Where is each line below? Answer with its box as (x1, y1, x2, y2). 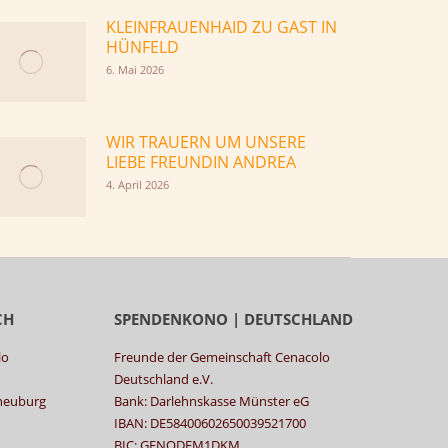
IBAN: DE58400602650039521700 (114, 413, 306, 432)
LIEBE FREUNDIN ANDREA (106, 150, 296, 173)
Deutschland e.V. (114, 369, 213, 388)
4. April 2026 (106, 176, 169, 192)
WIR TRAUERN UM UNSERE (106, 130, 306, 153)
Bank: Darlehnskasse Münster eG (114, 391, 309, 410)
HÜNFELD (106, 35, 179, 58)
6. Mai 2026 (106, 61, 164, 77)
